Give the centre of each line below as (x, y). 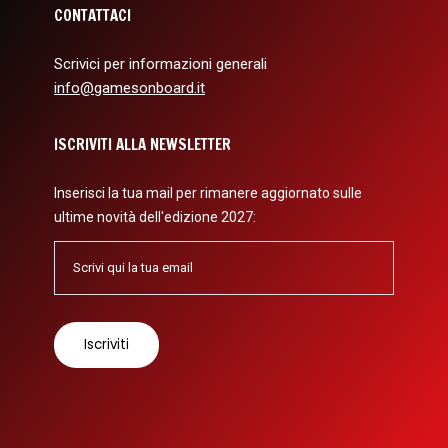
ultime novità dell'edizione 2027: (155, 216)
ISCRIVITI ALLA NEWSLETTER (142, 144)
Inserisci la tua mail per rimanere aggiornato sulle (208, 192)
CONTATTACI (92, 15)
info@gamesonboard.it (129, 87)
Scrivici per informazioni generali (160, 63)
